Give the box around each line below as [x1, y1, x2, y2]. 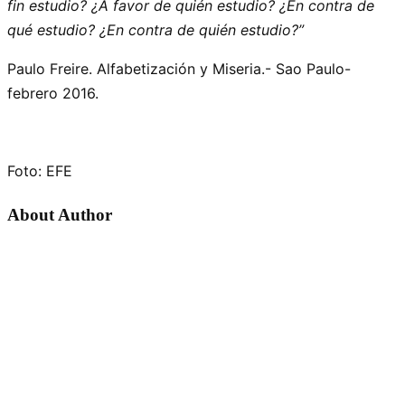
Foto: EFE [7, 161, 72, 180]
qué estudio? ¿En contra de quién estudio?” [7, 20, 304, 39]
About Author [7, 204, 112, 224]
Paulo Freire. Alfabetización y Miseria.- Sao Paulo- [7, 59, 351, 78]
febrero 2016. [7, 83, 99, 102]
